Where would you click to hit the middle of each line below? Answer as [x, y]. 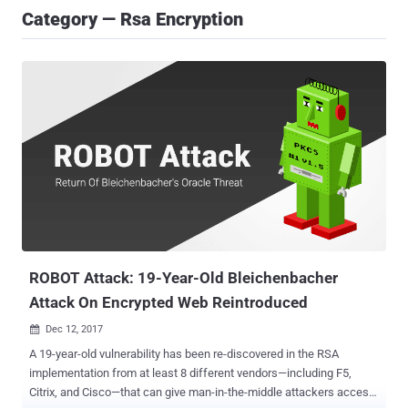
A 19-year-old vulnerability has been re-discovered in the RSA [158, 354]
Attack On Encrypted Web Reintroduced [168, 303]
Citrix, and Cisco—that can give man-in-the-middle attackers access [202, 393]
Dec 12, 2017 [74, 330]
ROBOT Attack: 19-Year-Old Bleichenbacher [184, 278]
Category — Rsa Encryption [133, 19]
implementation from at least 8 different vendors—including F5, [190, 373]
